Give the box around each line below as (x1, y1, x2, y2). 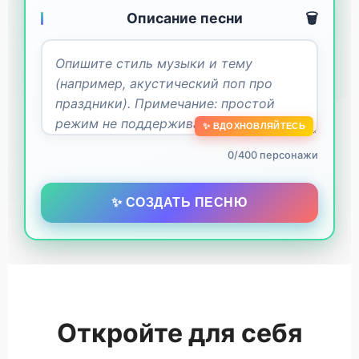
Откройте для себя (56, 317, 303, 349)
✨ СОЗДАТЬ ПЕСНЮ (111, 196, 248, 210)
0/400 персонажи (227, 149, 318, 162)
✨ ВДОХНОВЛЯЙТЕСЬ (203, 121, 305, 131)
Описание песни (126, 9, 243, 26)
